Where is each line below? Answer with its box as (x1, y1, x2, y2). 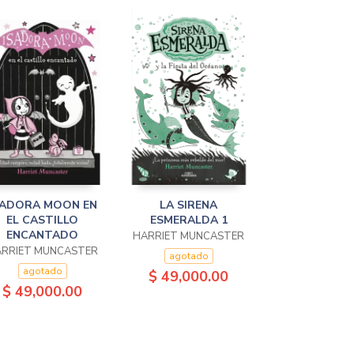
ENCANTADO (6, 228, 78, 243)
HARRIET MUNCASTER (133, 229, 244, 243)
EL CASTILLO (6, 213, 78, 228)
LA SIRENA (160, 198, 217, 213)
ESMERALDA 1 (149, 213, 228, 228)
